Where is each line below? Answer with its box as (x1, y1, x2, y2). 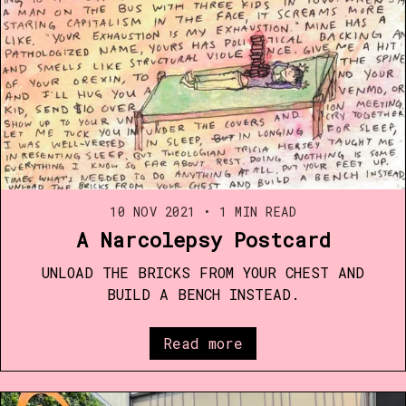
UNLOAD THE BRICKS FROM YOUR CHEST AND (42, 263, 364, 283)
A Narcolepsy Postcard (75, 227, 331, 254)
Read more (163, 333, 243, 353)
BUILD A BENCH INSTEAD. (106, 285, 300, 304)
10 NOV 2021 (110, 203, 196, 221)
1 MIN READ (211, 203, 296, 221)
